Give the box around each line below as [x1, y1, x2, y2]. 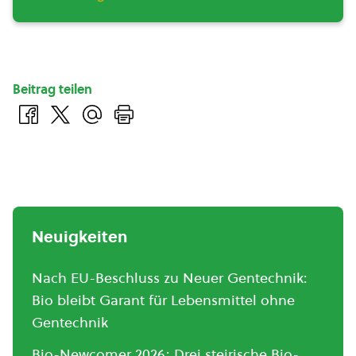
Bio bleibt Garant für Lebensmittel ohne [32, 290, 295, 311]
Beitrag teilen [13, 80, 92, 99]
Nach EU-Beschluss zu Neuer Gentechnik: [32, 268, 308, 288]
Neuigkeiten [32, 226, 128, 249]
